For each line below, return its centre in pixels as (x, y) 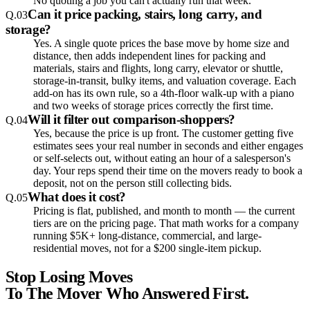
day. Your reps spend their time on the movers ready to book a (168, 171)
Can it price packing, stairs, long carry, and (145, 14)
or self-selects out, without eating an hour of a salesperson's (162, 158)
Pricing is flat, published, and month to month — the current (164, 211)
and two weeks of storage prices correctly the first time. (153, 106)
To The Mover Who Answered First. (127, 293)
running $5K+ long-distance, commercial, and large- (147, 236)
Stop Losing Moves (69, 276)
